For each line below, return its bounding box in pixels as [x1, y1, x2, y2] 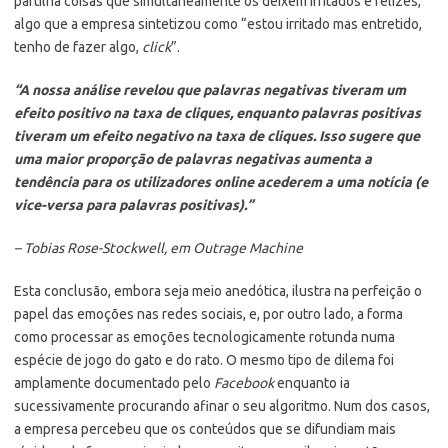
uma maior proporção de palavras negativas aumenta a [14, 150, 372, 167]
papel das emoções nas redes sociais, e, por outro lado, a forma [14, 305, 403, 322]
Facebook [214, 374, 277, 391]
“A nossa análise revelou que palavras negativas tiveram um [14, 81, 406, 98]
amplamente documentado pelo [14, 374, 214, 391]
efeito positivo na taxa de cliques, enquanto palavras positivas [14, 104, 421, 121]
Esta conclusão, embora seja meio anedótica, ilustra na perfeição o [14, 282, 422, 299]
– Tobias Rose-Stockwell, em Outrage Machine [14, 239, 303, 256]
